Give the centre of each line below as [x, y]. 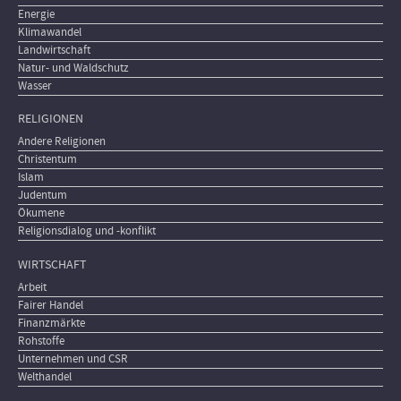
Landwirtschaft [54, 50]
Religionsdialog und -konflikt [87, 231]
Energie [36, 14]
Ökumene [41, 213]
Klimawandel [50, 32]
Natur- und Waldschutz [73, 68]
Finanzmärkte [51, 323]
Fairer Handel [51, 305]
